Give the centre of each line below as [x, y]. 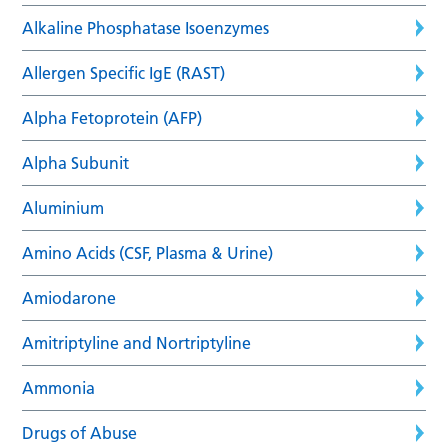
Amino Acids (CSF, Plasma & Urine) [148, 252]
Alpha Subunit [76, 162]
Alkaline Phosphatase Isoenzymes [146, 27]
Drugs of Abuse [80, 432]
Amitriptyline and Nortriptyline [137, 342]
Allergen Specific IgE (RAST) [124, 72]
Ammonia [59, 387]
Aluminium [63, 207]
